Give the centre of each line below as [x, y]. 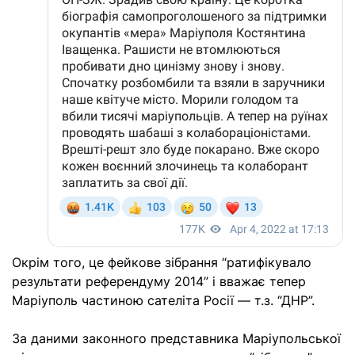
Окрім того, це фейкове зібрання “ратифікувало [162, 262]
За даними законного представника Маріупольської [176, 338]
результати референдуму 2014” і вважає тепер [159, 281]
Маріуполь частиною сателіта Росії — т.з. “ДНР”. [165, 300]
